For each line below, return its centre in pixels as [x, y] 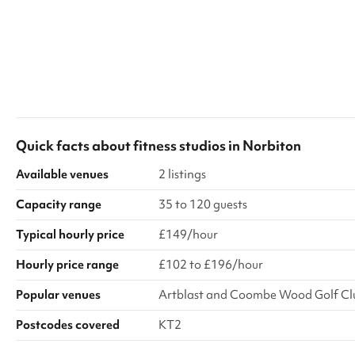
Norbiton [272, 145]
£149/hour [188, 235]
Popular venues [58, 295]
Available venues [62, 174]
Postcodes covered [68, 325]
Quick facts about [74, 145]
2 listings [182, 174]
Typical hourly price [70, 235]
